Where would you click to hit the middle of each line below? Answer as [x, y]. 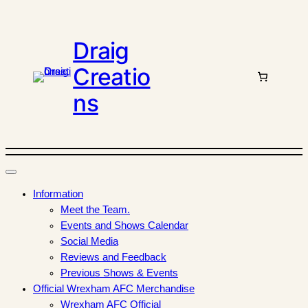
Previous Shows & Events [119, 273]
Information [58, 194]
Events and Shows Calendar [124, 226]
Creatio [112, 76]
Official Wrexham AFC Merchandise [114, 289]
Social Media [89, 242]
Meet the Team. [95, 210]
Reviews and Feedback [113, 257]
